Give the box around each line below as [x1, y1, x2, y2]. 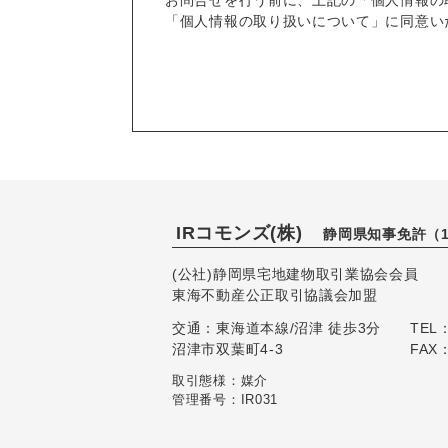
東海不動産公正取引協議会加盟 [172, 287, 378, 304]
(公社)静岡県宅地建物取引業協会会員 [172, 266, 419, 283]
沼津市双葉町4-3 [172, 340, 284, 357]
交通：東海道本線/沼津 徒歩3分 [172, 319, 382, 336]
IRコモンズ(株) [176, 223, 303, 244]
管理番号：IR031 [172, 391, 278, 407]
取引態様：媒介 [172, 372, 268, 388]
